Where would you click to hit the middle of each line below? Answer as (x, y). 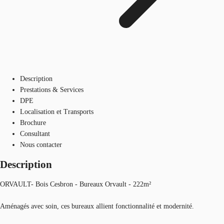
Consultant (35, 133)
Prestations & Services (52, 89)
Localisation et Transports (57, 111)
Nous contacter (41, 144)
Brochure (33, 122)
